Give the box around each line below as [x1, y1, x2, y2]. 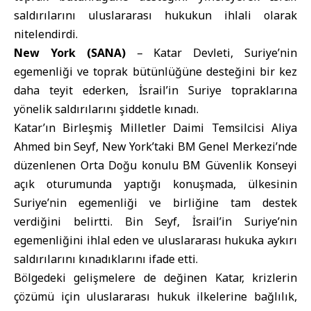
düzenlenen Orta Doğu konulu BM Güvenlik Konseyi [14, 158, 297, 173]
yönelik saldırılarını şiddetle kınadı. [14, 101, 199, 117]
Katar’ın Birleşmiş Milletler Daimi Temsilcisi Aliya [14, 120, 297, 135]
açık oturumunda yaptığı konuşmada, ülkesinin [14, 176, 297, 192]
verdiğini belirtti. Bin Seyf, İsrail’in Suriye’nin [14, 214, 297, 229]
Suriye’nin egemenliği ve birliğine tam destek [14, 195, 297, 210]
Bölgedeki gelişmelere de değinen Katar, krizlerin [14, 270, 297, 285]
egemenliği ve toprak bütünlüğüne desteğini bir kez [14, 64, 297, 79]
